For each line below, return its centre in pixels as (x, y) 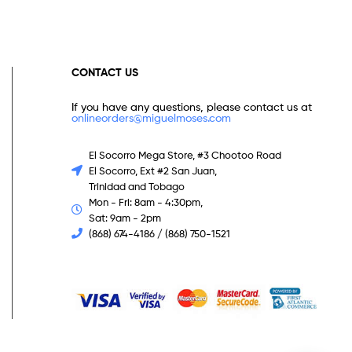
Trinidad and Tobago (137, 187)
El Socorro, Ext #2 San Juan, (153, 171)
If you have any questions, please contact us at (191, 107)
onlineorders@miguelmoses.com (151, 118)
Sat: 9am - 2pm (125, 218)
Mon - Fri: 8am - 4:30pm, (146, 202)
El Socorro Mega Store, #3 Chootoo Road (185, 155)
